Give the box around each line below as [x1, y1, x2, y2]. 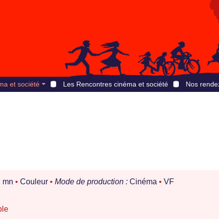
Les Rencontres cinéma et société [63, 80, 168, 88]
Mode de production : [55, 177, 128, 186]
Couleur [18, 177, 50, 186]
